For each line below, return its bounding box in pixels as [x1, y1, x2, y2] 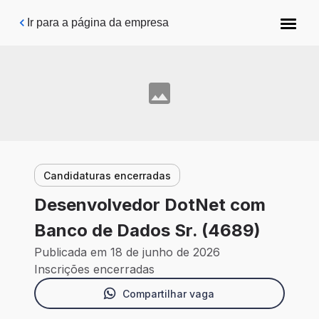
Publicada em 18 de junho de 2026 [34, 245, 220, 260]
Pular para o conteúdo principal [22, 11, 180, 23]
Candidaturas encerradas [43, 169, 171, 182]
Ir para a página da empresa [27, 16, 169, 28]
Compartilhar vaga [122, 287, 214, 300]
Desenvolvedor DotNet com [34, 194, 266, 216]
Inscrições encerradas [34, 262, 155, 277]
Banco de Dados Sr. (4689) [34, 220, 261, 241]
